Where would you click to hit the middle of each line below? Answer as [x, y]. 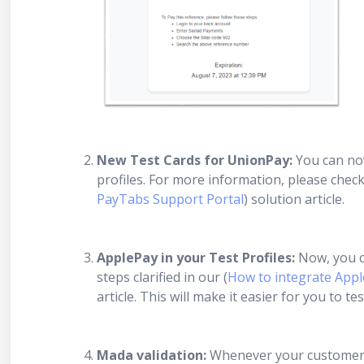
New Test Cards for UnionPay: [195, 160]
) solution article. [294, 199]
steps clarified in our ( [162, 277]
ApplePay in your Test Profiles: [196, 257]
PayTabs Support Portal [170, 199]
